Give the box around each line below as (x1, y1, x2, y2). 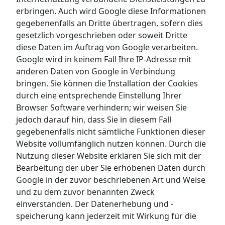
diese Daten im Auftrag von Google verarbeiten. (16, 41, 198, 53)
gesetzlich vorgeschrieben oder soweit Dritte (16, 29, 187, 41)
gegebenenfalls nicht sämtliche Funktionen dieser (16, 126, 205, 137)
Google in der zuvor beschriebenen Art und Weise (16, 174, 205, 185)
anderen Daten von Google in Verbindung (16, 65, 175, 77)
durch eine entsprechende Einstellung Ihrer (16, 89, 182, 101)
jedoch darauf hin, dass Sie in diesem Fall (16, 114, 171, 125)
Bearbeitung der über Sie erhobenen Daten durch (16, 162, 205, 173)
